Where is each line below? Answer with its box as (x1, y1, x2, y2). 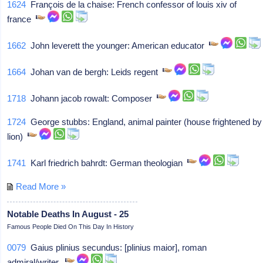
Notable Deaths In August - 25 (7, 208, 129, 219)
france (7, 14, 36, 24)
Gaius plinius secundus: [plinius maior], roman (26, 242, 207, 252)
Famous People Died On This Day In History (7, 222, 134, 230)
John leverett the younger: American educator (26, 40, 210, 50)
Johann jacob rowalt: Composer (26, 93, 157, 103)
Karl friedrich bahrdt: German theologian (26, 157, 188, 168)
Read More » (16, 181, 66, 191)
